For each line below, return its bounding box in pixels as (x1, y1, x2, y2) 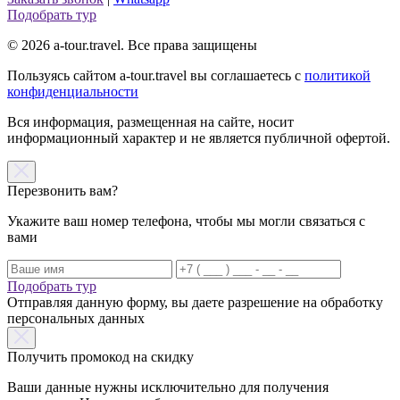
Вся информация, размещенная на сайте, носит (7, 113, 294, 129)
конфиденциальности (7, 83, 138, 99)
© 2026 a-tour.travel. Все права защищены (7, 37, 257, 53)
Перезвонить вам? (7, 182, 118, 198)
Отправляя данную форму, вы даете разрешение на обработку (7, 294, 383, 310)
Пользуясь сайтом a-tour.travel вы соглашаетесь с (7, 67, 304, 83)
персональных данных (7, 310, 145, 326)
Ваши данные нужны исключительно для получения (7, 379, 329, 395)
